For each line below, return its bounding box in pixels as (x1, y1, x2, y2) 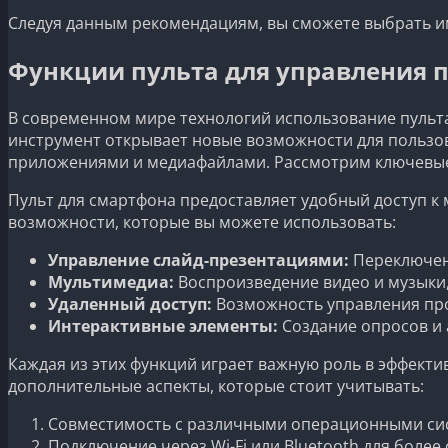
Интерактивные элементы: (48, 314, 278, 337)
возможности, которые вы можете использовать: (8, 210, 396, 233)
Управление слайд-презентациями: (48, 248, 349, 271)
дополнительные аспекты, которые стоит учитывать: (8, 374, 424, 397)
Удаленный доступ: (48, 292, 212, 315)
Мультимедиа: (48, 270, 174, 293)
